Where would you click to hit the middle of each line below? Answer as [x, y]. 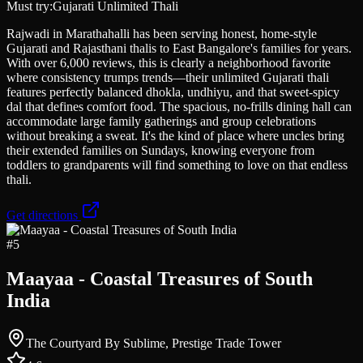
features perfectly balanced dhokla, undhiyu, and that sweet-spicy [173, 92]
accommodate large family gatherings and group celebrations [161, 121]
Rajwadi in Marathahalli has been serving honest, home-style [162, 33]
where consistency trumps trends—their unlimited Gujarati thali [168, 77]
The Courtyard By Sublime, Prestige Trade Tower [154, 343]
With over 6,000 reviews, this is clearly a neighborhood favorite [169, 62]
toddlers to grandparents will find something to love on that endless [177, 164]
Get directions [44, 215]
